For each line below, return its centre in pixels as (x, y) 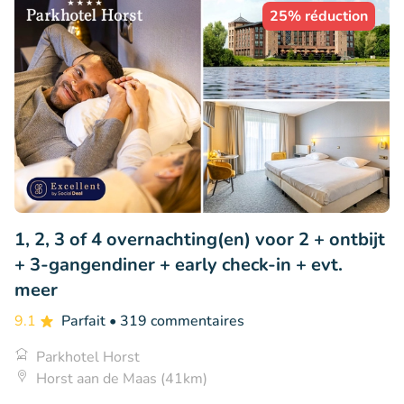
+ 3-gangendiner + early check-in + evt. (179, 264)
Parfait (85, 321)
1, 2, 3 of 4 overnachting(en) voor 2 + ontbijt (200, 239)
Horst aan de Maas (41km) (122, 378)
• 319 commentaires (177, 321)
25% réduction (319, 16)
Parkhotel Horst (88, 357)
